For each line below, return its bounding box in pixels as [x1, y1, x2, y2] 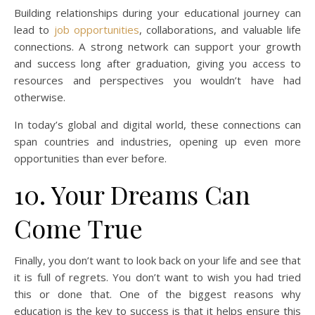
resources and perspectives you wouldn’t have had [14, 73, 301, 88]
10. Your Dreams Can [14, 177, 250, 212]
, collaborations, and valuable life [139, 22, 302, 37]
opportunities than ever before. [14, 151, 167, 166]
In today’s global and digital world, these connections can [14, 117, 301, 132]
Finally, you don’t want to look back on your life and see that [14, 253, 301, 268]
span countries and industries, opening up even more [14, 134, 301, 149]
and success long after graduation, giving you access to [14, 56, 301, 71]
